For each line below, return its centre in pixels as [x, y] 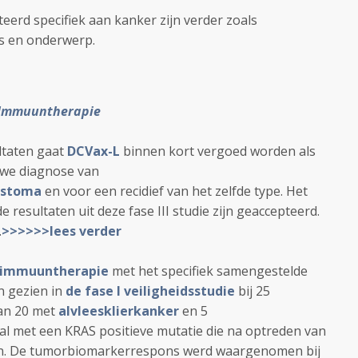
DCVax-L [93, 151]
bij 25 [253, 291]
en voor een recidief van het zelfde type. [162, 191]
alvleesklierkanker [119, 311]
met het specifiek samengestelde [208, 271]
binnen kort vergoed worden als [219, 151]
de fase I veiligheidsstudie [150, 291]
